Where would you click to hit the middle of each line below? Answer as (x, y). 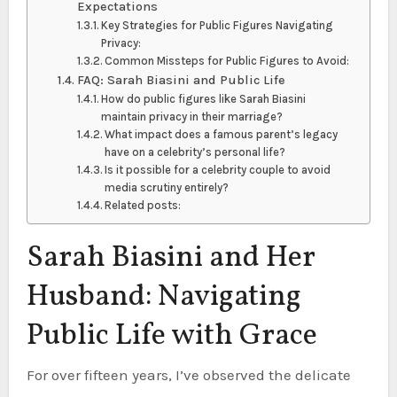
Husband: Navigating (163, 297)
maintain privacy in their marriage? (192, 116)
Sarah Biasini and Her (171, 258)
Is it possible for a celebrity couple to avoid (218, 169)
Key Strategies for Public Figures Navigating (218, 25)
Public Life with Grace (171, 336)
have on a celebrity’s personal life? (195, 152)
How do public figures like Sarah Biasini (204, 98)
